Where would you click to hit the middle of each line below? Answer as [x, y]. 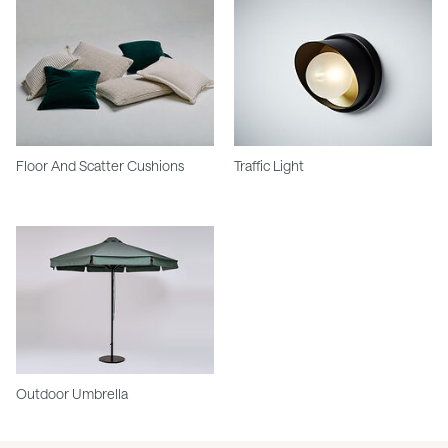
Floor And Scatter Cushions [100, 165]
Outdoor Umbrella [72, 394]
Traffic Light [269, 165]
